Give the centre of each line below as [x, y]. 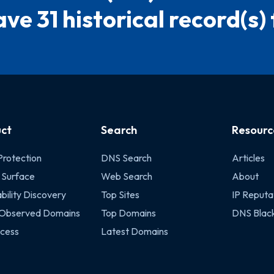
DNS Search [126, 158]
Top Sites [120, 194]
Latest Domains [134, 231]
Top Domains [128, 213]
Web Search [126, 176]
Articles [248, 158]
